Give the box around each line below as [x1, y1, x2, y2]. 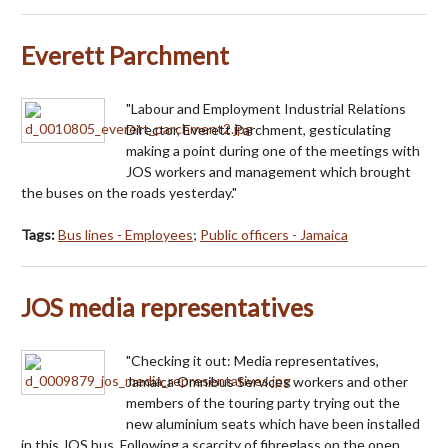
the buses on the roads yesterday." [21, 183, 237, 201]
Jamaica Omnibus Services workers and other [126, 372, 408, 390]
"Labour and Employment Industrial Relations [126, 99, 406, 117]
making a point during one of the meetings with [126, 141, 420, 159]
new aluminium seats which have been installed [126, 414, 420, 432]
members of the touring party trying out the [126, 393, 400, 411]
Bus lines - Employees [58, 225, 193, 243]
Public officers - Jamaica [200, 225, 348, 243]
